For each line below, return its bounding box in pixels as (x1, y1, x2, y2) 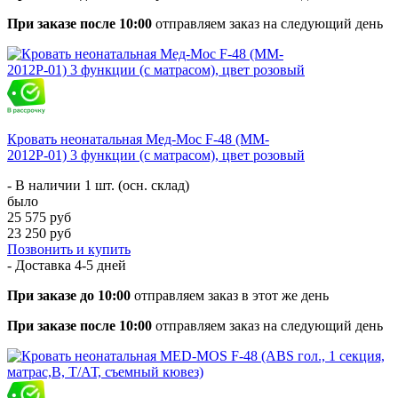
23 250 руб (7, 225, 71, 241)
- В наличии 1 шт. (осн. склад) (7, 177, 189, 193)
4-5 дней (75, 257, 126, 273)
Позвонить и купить (7, 241, 131, 257)
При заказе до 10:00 (7, 287, 131, 303)
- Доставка (7, 257, 75, 273)
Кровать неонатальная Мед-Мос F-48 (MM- (7, 131, 269, 147)
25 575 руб (7, 209, 71, 225)
